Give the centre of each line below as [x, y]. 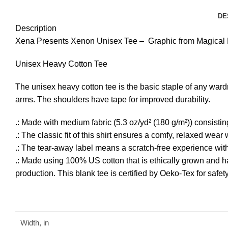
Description [36, 28]
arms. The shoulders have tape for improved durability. [113, 99]
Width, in [35, 223]
